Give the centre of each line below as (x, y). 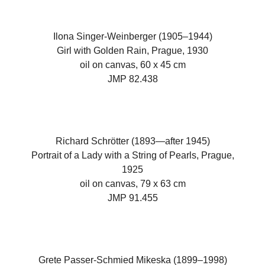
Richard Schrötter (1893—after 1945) (132, 141)
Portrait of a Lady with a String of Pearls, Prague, (132, 155)
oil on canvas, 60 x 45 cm (132, 65)
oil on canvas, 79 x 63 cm (132, 184)
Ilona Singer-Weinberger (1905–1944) (132, 36)
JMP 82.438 (132, 79)
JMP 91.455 (132, 198)
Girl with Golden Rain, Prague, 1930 (132, 51)
